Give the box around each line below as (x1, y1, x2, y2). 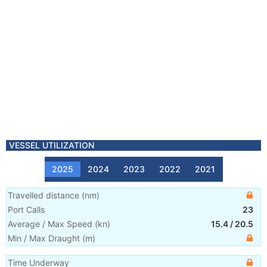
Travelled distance (8, 190, 79, 200)
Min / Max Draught (8, 233, 80, 243)
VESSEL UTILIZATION (9, 140, 94, 150)
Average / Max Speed (8, 219, 92, 229)
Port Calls (8, 204, 45, 215)
